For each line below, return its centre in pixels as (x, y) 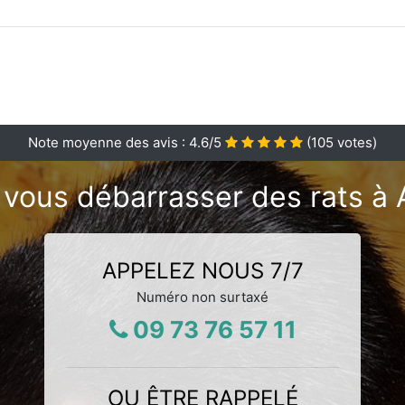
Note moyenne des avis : (108, 142)
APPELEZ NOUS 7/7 (202, 270)
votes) (355, 142)
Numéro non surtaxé (202, 297)
